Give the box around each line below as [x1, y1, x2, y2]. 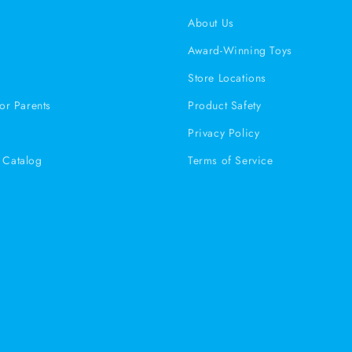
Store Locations [188, 69, 266, 86]
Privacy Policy [188, 124, 260, 141]
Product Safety [188, 97, 262, 113]
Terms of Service [188, 152, 273, 168]
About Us [188, 14, 234, 31]
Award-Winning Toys [188, 42, 292, 58]
